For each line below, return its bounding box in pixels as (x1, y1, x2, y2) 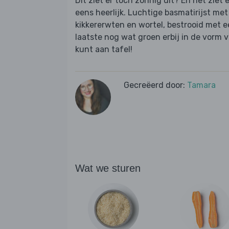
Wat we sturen (75, 163, 141, 174)
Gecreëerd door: (124, 80, 187, 90)
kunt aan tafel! (75, 44, 132, 55)
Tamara (187, 80, 216, 90)
